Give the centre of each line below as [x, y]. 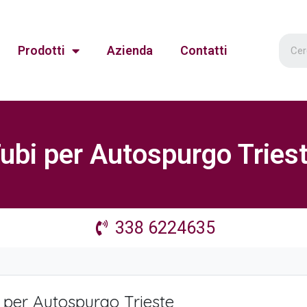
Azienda [130, 50]
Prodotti [42, 50]
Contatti [204, 50]
